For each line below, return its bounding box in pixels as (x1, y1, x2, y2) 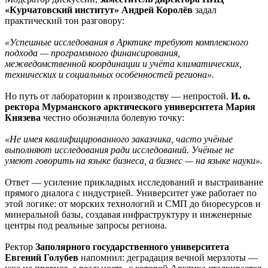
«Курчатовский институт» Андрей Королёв (5, 4, 195, 15)
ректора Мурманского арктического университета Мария (5, 101, 255, 112)
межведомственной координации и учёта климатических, (5, 58, 242, 69)
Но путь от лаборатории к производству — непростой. (5, 90, 231, 101)
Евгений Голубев (5, 252, 78, 263)
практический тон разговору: (5, 15, 124, 26)
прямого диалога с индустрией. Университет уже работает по (5, 187, 257, 198)
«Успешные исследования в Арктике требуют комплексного (5, 36, 248, 47)
